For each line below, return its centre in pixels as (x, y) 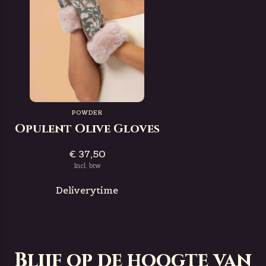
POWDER (87, 113)
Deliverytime (87, 190)
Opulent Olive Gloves (87, 129)
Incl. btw (87, 166)
